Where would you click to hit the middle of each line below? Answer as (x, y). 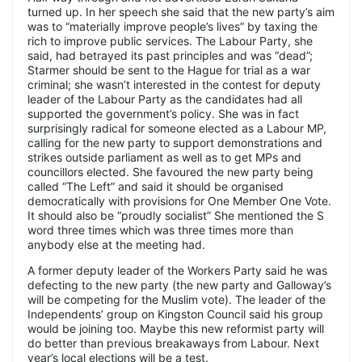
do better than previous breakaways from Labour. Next (173, 343)
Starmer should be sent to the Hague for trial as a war (169, 70)
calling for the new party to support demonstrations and (175, 143)
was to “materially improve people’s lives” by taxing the (173, 27)
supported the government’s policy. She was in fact (163, 114)
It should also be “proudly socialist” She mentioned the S (176, 216)
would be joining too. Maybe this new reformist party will (176, 329)
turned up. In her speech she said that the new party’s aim (181, 12)
